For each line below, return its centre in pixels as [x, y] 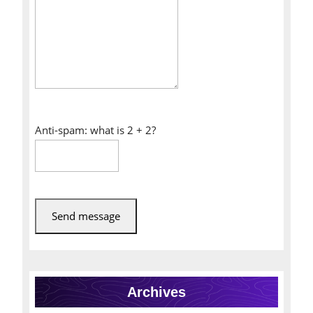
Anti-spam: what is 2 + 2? [95, 130]
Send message [86, 216]
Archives [156, 292]
